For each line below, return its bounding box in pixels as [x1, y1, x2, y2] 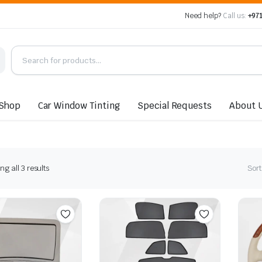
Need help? [185, 11, 223, 20]
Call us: [222, 11, 246, 20]
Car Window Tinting [38, 99, 120, 111]
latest [49, 185, 68, 195]
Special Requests [137, 99, 212, 111]
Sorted [49, 163, 71, 173]
